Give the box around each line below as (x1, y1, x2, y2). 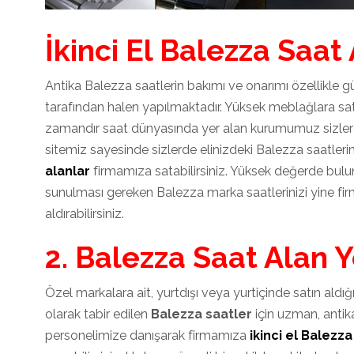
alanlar (45, 164, 93, 179)
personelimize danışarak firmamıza (45, 328, 250, 344)
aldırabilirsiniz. (45, 206, 124, 222)
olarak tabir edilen (45, 307, 151, 322)
